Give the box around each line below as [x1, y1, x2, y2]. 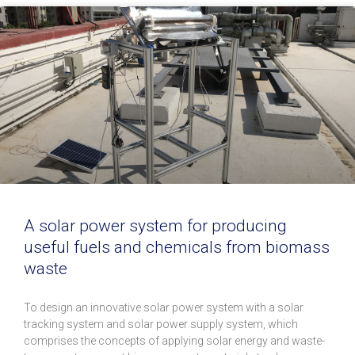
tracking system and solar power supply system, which [24, 318, 298, 331]
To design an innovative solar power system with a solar [24, 301, 303, 315]
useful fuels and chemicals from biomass [24, 238, 330, 258]
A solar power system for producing [24, 216, 287, 236]
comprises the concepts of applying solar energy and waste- [24, 334, 325, 348]
